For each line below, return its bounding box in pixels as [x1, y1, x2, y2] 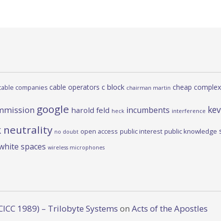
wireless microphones [48, 144, 105, 151]
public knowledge [164, 127, 217, 136]
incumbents [126, 105, 170, 116]
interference [172, 107, 206, 115]
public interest [120, 127, 162, 136]
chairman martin [126, 84, 171, 92]
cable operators [49, 82, 100, 92]
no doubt [54, 128, 78, 136]
